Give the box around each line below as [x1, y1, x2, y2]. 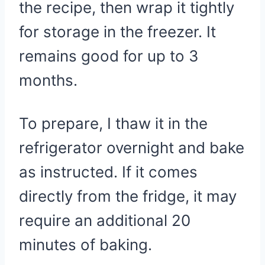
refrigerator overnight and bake [19, 138, 244, 157]
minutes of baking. [19, 235, 152, 254]
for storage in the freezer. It [19, 22, 216, 41]
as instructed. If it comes [19, 163, 198, 181]
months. [19, 71, 77, 89]
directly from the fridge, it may [19, 187, 237, 205]
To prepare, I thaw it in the [19, 114, 208, 132]
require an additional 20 [19, 211, 190, 230]
